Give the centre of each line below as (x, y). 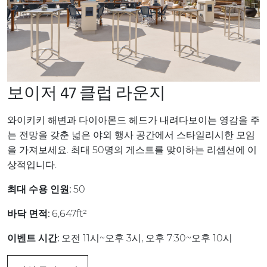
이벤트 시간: (34, 238)
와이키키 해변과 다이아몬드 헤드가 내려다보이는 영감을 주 (133, 120)
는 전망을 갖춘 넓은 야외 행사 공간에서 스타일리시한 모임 (131, 135)
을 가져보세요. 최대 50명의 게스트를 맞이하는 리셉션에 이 (132, 150)
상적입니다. (32, 165)
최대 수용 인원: (39, 190)
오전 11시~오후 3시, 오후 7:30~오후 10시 (147, 238)
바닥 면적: (28, 214)
